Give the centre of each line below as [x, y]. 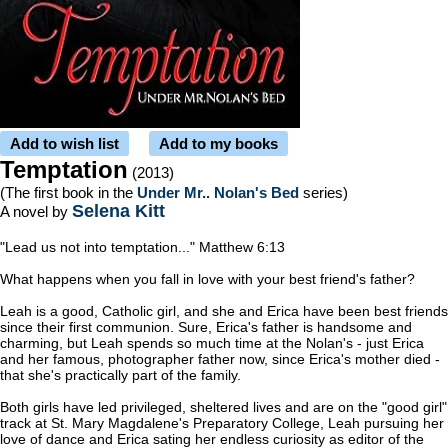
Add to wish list [64, 143]
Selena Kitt [118, 211]
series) [323, 192]
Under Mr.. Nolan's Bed [218, 192]
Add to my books [218, 143]
